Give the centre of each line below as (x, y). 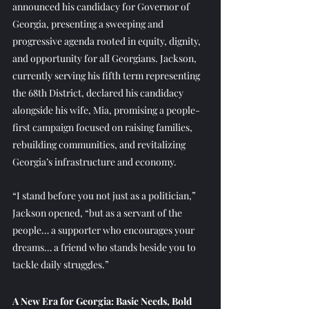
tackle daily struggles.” (61, 265)
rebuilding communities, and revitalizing (100, 145)
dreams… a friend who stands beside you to (105, 248)
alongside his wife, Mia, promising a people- (106, 110)
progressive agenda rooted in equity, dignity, (108, 41)
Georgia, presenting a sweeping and (89, 24)
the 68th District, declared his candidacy (99, 93)
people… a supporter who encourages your (104, 230)
